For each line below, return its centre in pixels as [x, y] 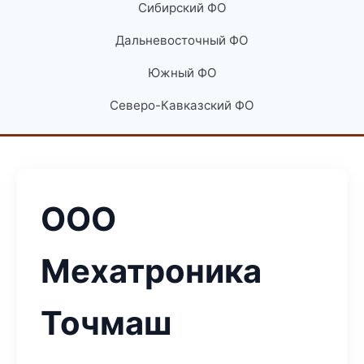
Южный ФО [182, 73]
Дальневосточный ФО [182, 40]
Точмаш [106, 323]
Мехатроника [151, 271]
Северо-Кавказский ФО [182, 105]
